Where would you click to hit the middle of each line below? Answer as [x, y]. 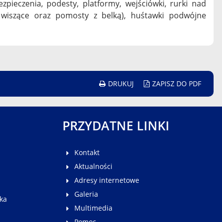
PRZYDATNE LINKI [116, 126]
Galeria [86, 194]
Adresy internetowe [107, 180]
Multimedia [93, 208]
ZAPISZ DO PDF [177, 84]
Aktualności [93, 166]
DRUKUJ [121, 84]
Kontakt [87, 153]
